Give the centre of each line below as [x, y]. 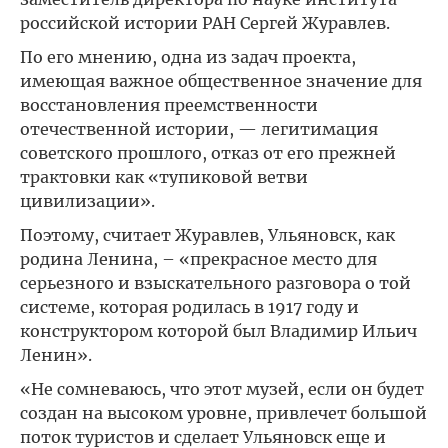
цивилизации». [87, 201]
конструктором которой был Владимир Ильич [218, 331]
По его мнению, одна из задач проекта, [188, 57]
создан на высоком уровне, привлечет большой [223, 413]
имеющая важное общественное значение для [221, 81]
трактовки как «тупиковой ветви [164, 177]
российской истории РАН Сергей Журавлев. [205, 23]
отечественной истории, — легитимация [199, 129]
